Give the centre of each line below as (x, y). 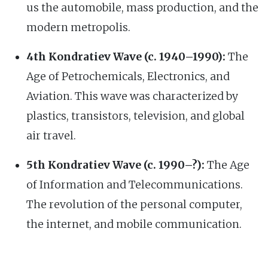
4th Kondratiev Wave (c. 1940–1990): (126, 57)
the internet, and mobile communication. (134, 224)
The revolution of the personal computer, (134, 204)
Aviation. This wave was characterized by (132, 96)
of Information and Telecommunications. (135, 185)
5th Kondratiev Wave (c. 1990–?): (115, 165)
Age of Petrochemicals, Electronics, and (128, 76)
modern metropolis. (78, 27)
